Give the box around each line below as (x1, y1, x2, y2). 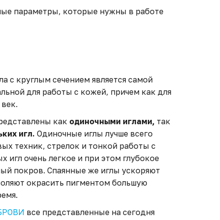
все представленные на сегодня (25, 207, 155, 217)
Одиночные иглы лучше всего (35, 129, 153, 138)
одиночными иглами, (69, 116, 155, 126)
